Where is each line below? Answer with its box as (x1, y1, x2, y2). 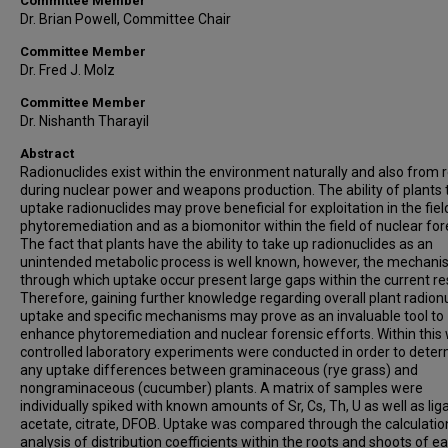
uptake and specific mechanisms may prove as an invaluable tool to (20, 308, 444, 324)
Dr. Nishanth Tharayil (20, 113, 149, 129)
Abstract (20, 146, 74, 161)
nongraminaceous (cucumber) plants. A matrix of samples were (20, 380, 423, 396)
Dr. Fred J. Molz (20, 62, 115, 78)
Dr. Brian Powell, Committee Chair (20, 11, 231, 27)
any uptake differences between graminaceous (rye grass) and (20, 362, 418, 378)
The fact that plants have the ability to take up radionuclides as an (20, 236, 433, 252)
